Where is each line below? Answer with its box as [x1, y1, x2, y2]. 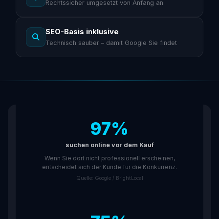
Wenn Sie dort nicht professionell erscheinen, [44, 154, 175, 162]
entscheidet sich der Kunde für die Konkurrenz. [42, 163, 177, 171]
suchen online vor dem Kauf [65, 141, 154, 149]
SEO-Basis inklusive [45, 27, 119, 36]
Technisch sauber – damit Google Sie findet [45, 39, 177, 47]
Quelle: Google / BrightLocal [76, 175, 143, 182]
